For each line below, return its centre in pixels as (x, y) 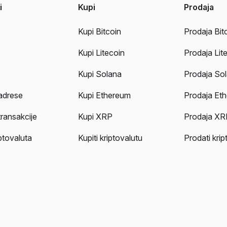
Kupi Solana (100, 74)
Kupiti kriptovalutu (110, 138)
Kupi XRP (96, 117)
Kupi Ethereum (105, 96)
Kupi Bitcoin (100, 32)
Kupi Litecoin (102, 53)
